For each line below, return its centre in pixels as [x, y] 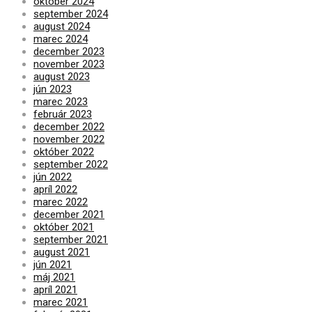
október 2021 [64, 227]
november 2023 [69, 64]
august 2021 [62, 252]
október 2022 [64, 151]
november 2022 [69, 139]
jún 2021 [53, 264]
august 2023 [62, 76]
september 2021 [71, 239]
